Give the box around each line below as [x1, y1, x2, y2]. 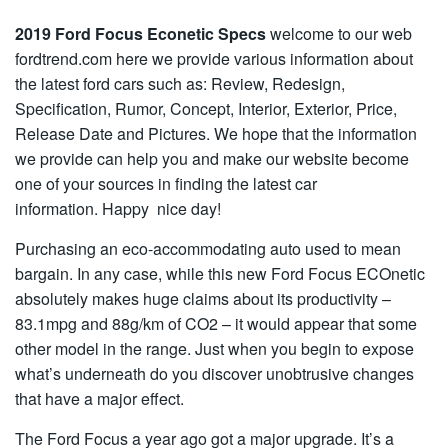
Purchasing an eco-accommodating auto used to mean [15, 237, 401, 260]
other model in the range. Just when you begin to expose [15, 337, 414, 360]
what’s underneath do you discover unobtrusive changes [15, 362, 414, 385]
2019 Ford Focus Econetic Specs [15, 22, 266, 45]
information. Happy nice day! [15, 197, 221, 220]
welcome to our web [266, 22, 412, 45]
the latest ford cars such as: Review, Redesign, [15, 72, 345, 95]
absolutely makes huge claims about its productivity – [15, 287, 391, 310]
